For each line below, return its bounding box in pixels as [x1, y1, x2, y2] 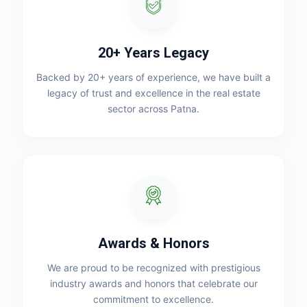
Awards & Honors [97, 235, 210, 251]
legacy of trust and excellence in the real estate [47, 87, 260, 99]
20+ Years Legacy [98, 45, 209, 61]
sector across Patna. [108, 103, 199, 114]
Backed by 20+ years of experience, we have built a [36, 71, 271, 83]
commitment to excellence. [93, 293, 214, 305]
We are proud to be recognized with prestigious [47, 262, 260, 273]
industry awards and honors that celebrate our [49, 278, 258, 289]
